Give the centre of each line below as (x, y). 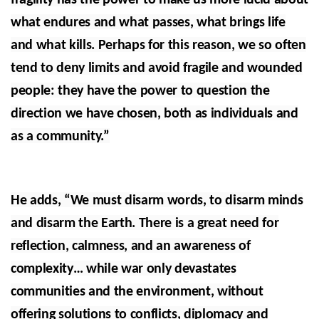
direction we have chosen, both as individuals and (155, 114)
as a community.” (60, 137)
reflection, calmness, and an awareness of (131, 246)
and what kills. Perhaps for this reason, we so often (158, 46)
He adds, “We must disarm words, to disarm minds (157, 201)
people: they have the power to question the (140, 91)
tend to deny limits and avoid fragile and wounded (157, 69)
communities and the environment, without (137, 292)
